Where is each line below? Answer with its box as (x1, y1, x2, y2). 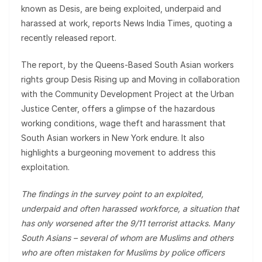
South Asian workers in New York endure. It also (21, 133, 205, 143)
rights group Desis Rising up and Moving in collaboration (21, 74, 240, 84)
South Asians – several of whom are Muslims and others (21, 233, 233, 243)
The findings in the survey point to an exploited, (21, 189, 204, 199)
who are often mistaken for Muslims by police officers (21, 247, 225, 257)
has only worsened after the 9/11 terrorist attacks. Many (21, 218, 235, 228)
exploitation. (21, 162, 70, 172)
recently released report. (21, 33, 116, 43)
